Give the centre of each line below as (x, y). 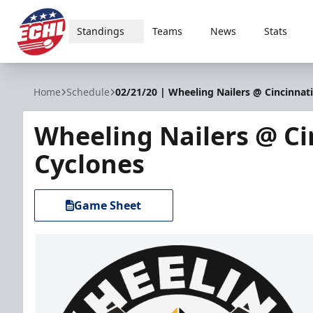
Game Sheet (108, 205)
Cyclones (89, 164)
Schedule (88, 92)
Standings (100, 31)
